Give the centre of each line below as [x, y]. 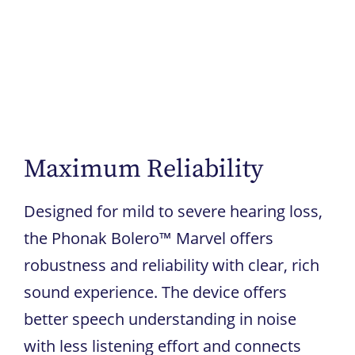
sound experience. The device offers [155, 292]
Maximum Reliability [143, 169]
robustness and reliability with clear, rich [172, 265]
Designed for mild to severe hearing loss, [173, 211]
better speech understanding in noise [160, 319]
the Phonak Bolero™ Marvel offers [149, 238]
